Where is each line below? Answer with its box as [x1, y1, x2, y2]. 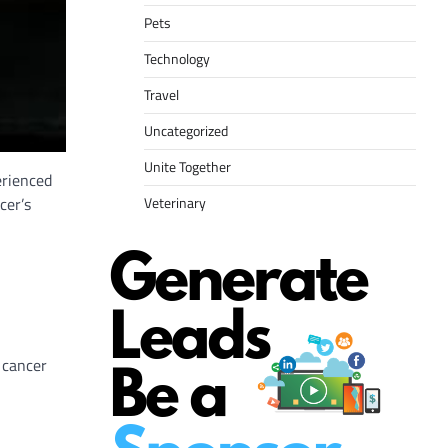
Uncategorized [144, 120, 228, 143]
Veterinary [144, 192, 206, 215]
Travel [144, 84, 179, 107]
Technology [144, 48, 210, 71]
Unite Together [144, 156, 231, 179]
